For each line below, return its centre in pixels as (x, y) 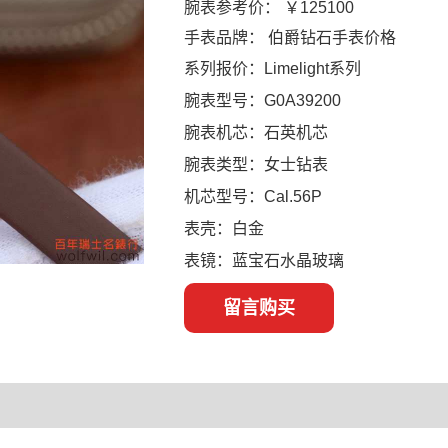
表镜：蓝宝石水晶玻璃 (264, 260)
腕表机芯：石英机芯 (256, 132)
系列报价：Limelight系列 (272, 68)
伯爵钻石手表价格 (330, 37)
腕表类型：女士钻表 (256, 164)
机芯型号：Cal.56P (253, 196)
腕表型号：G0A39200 (262, 100)
